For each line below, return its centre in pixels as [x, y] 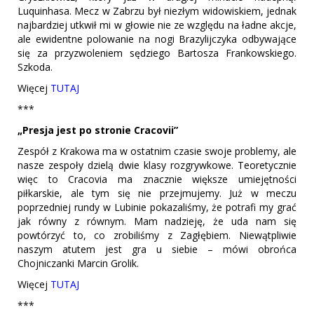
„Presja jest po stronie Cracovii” [98, 130]
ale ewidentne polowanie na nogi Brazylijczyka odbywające [157, 39]
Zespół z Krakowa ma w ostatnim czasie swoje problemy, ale [157, 151]
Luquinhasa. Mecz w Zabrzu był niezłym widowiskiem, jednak [157, 11]
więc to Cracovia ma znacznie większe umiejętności [157, 179]
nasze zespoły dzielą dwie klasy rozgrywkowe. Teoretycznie [157, 165]
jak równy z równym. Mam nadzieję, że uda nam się [157, 221]
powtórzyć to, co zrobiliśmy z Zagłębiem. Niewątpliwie [157, 235]
